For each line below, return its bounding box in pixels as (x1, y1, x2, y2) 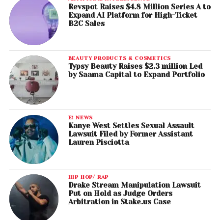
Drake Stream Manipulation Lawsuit (68, 181, 201, 189)
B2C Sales (68, 19, 105, 27)
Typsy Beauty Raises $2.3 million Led (68, 62, 202, 70)
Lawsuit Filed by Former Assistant (68, 130, 193, 138)
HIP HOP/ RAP (68, 173, 109, 180)
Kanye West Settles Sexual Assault (68, 121, 194, 130)
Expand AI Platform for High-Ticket (68, 11, 197, 19)
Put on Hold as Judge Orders (68, 189, 172, 197)
